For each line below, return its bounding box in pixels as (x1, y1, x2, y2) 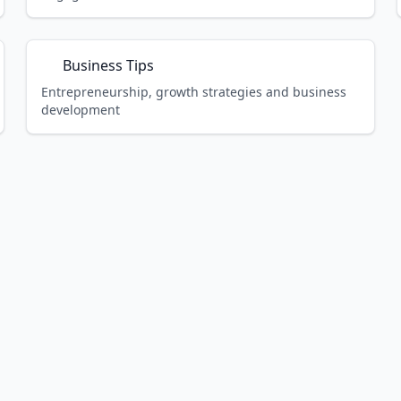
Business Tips (63, 55, 155, 75)
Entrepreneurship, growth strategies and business (41, 83, 347, 100)
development (41, 101, 121, 118)
